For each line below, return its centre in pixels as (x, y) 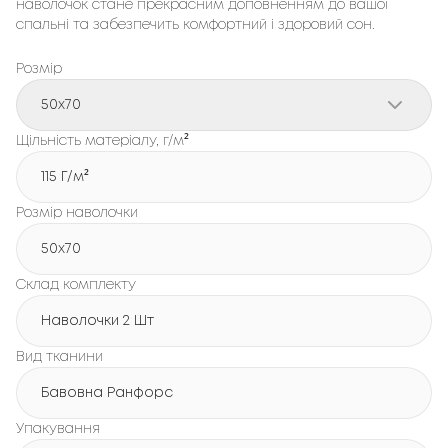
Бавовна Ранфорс (107, 393)
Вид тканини (59, 357)
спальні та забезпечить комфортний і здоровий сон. (197, 25)
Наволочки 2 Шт (97, 321)
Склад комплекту (76, 285)
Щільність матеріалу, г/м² (102, 141)
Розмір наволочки (77, 213)
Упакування (58, 429)
